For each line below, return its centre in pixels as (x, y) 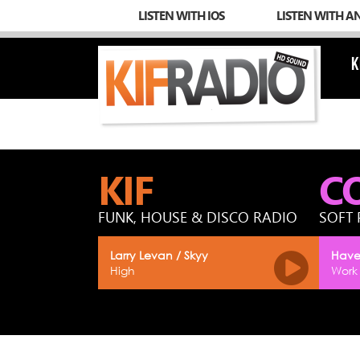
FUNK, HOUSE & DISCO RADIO (198, 217)
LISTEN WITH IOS (181, 15)
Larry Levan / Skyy (159, 255)
